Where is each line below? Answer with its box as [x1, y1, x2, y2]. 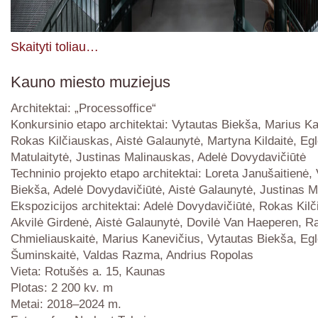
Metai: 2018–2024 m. [11, 296, 121, 311]
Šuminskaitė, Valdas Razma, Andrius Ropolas [11, 247, 253, 262]
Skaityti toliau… [11, 38, 99, 54]
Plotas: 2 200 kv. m [11, 280, 113, 295]
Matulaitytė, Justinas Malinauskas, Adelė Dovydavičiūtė [11, 149, 306, 164]
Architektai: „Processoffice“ [11, 100, 156, 115]
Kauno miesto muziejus [11, 72, 170, 91]
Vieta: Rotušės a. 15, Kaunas [11, 263, 165, 278]
